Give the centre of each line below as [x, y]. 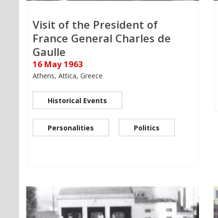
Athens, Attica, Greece [68, 76]
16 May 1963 [58, 64]
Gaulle [49, 52]
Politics [147, 128]
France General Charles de [102, 38]
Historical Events [77, 101]
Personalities [71, 128]
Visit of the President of [95, 25]
